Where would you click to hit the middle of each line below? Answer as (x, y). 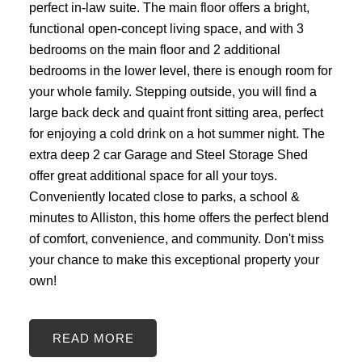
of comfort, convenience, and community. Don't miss (176, 238)
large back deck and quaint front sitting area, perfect (176, 112)
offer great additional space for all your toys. (153, 175)
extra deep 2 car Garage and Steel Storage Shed (168, 154)
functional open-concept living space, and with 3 (166, 28)
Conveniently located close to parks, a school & (164, 196)
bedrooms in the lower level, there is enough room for (180, 70)
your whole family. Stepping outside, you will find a (173, 91)
